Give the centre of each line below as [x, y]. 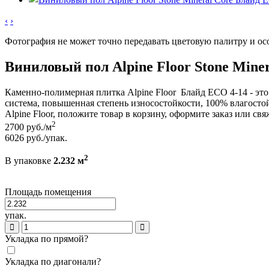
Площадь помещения [48, 192]
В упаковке [29, 161]
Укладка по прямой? [47, 239]
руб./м [39, 127]
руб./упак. [47, 138]
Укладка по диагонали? [53, 262]
